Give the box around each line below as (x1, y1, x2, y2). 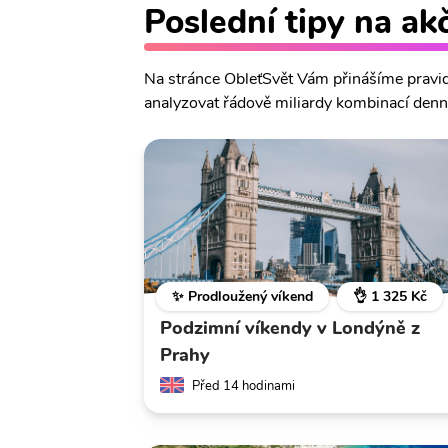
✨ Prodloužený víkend (172, 287, 313, 307)
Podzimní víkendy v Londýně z (160, 316, 420, 341)
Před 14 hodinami (192, 377, 295, 396)
